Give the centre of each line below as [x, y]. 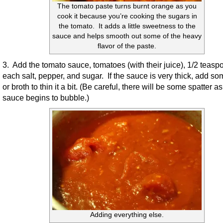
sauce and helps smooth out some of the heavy [127, 36]
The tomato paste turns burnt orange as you [127, 6]
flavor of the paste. [127, 46]
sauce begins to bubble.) [46, 98]
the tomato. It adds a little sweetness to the [127, 26]
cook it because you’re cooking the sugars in [127, 16]
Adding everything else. [127, 215]
